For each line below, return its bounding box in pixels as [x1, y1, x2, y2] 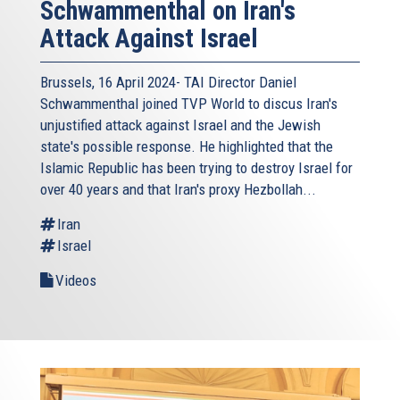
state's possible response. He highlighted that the [40, 137, 333, 155]
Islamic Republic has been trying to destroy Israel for [40, 158, 353, 177]
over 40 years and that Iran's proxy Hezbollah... [40, 179, 316, 198]
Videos [55, 271, 96, 289]
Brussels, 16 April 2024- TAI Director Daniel [40, 72, 296, 91]
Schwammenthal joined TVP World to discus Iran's [40, 94, 337, 112]
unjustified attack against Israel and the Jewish [40, 115, 321, 134]
